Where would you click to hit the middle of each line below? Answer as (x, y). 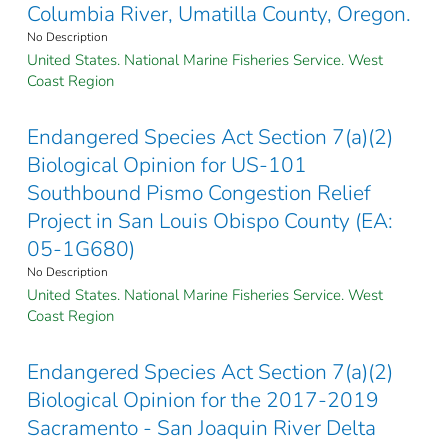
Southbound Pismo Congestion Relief (199, 193)
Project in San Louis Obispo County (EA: (210, 221)
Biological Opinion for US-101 (167, 165)
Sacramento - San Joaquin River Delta (201, 428)
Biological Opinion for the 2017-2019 (203, 400)
